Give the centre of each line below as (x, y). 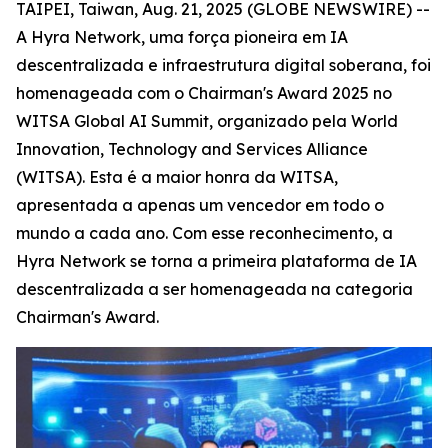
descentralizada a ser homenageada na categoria (214, 289)
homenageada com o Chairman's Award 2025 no (204, 93)
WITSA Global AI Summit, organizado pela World (207, 121)
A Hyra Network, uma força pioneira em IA (182, 37)
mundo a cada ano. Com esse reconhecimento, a (204, 233)
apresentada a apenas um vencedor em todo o (200, 205)
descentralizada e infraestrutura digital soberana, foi (223, 65)
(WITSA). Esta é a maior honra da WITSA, (177, 177)
